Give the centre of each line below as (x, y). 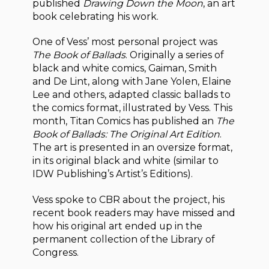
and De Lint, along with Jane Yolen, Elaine (132, 82)
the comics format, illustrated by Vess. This (133, 108)
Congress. (56, 253)
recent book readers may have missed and (134, 213)
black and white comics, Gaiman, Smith (125, 68)
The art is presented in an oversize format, (133, 148)
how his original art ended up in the (118, 226)
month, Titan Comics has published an (125, 121)
